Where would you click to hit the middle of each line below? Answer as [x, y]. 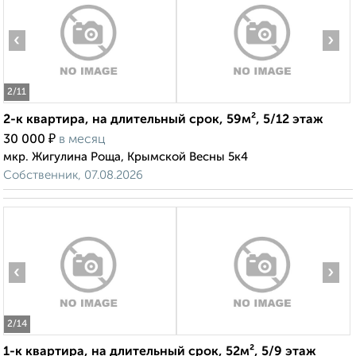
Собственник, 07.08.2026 [73, 176]
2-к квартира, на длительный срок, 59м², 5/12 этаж [163, 120]
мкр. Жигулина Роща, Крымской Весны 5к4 [126, 157]
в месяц [82, 140]
